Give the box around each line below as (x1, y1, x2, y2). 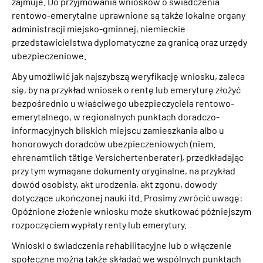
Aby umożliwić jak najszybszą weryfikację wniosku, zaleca (12, 70, 245, 82)
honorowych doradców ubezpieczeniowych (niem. (12, 137, 215, 149)
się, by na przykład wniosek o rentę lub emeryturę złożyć (12, 83, 241, 95)
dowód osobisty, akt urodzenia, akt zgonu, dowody (12, 178, 217, 190)
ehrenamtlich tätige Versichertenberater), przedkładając (12, 151, 244, 163)
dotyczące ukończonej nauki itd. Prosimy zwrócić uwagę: (12, 191, 242, 203)
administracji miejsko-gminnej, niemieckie (12, 22, 186, 34)
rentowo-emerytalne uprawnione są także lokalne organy (12, 9, 245, 21)
